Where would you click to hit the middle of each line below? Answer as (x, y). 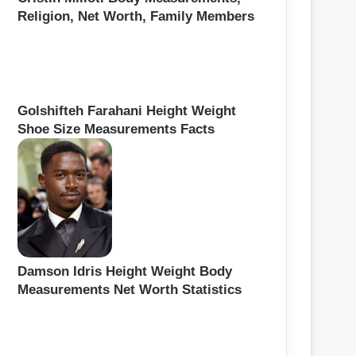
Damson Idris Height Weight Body (125, 271)
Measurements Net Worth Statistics (130, 289)
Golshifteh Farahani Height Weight (127, 110)
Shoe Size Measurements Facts (116, 129)
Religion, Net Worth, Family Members (136, 16)
